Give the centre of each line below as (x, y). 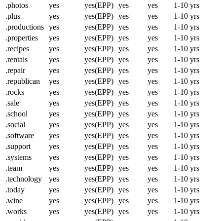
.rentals (17, 59)
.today (15, 189)
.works (16, 211)
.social (15, 124)
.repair (15, 70)
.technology (24, 179)
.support (18, 146)
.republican (23, 81)
